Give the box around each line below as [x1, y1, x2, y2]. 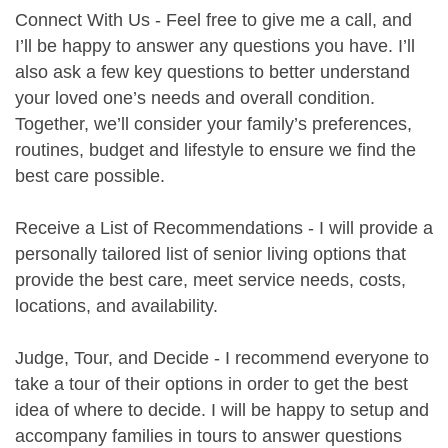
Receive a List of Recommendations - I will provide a [15, 218, 433, 239]
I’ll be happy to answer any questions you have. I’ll [15, 36, 415, 57]
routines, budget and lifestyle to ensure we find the [15, 140, 416, 161]
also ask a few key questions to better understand [15, 62, 410, 83]
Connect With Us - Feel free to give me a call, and [15, 10, 412, 31]
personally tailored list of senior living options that [15, 244, 406, 265]
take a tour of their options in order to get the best [15, 374, 408, 395]
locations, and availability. [15, 296, 218, 317]
